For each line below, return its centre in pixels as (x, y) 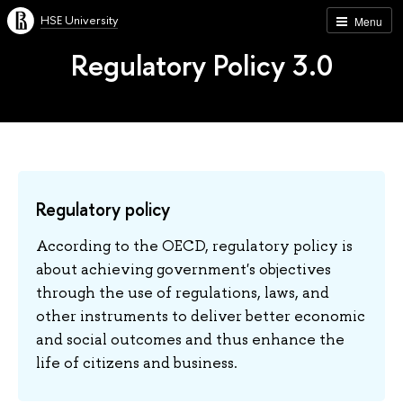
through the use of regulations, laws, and (183, 292)
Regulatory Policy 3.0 (201, 65)
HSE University (79, 20)
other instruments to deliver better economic (201, 315)
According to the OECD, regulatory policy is (194, 245)
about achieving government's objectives (184, 269)
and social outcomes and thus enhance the (190, 339)
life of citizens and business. (137, 362)
